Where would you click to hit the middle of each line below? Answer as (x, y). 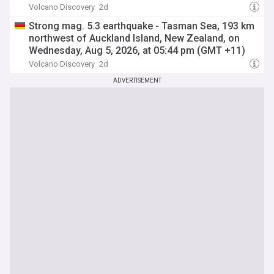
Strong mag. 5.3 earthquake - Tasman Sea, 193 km (142, 26)
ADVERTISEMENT (137, 80)
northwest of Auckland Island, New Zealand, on (134, 38)
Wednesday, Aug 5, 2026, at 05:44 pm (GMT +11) (137, 50)
